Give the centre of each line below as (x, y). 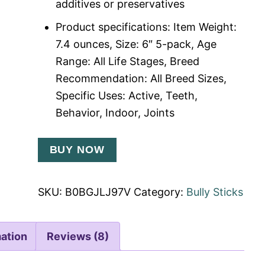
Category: (160, 192)
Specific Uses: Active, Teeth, (126, 96)
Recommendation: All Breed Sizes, (141, 79)
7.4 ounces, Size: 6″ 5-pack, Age (136, 44)
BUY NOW (77, 150)
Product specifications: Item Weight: (146, 27)
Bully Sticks (214, 192)
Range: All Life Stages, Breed (127, 62)
